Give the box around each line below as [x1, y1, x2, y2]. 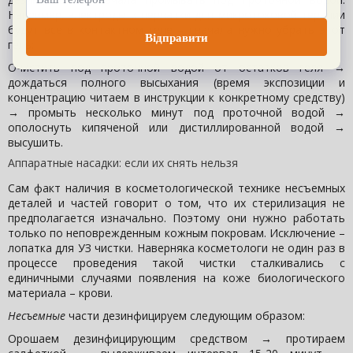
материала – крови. [8, 285, 113, 301]
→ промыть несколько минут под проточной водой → [8, 105, 345, 121]
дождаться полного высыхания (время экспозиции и [8, 75, 345, 91]
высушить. [8, 135, 63, 150]
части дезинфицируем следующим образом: [65, 308, 305, 324]
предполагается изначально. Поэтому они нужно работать [8, 210, 345, 226]
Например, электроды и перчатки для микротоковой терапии [8, 7, 345, 23]
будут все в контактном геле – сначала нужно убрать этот [8, 22, 345, 38]
